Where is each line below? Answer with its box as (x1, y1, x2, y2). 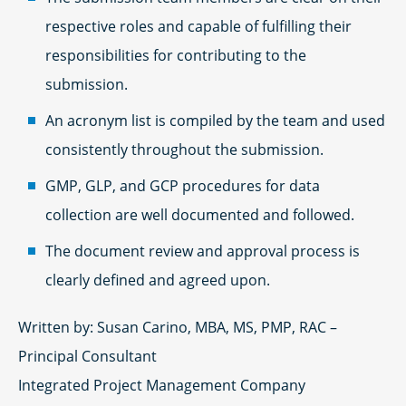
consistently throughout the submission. (45, 139, 324, 159)
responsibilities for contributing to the (45, 44, 306, 65)
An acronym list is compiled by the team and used (45, 110, 385, 130)
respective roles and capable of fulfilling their (45, 15, 352, 36)
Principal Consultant (18, 345, 157, 366)
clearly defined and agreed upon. (45, 269, 270, 290)
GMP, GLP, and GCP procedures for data (45, 175, 320, 196)
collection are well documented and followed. (45, 204, 354, 225)
